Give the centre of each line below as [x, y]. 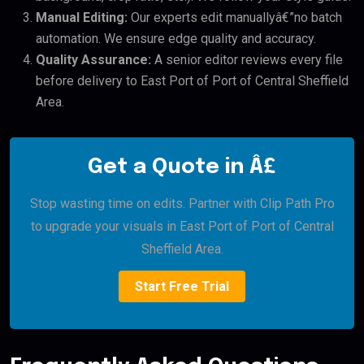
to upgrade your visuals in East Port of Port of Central [182, 227]
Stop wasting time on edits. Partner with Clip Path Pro [182, 204]
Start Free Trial [182, 287]
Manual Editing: [82, 18]
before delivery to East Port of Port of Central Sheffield [192, 81]
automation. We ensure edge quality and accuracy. [176, 39]
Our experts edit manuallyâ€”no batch [235, 18]
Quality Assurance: [93, 60]
